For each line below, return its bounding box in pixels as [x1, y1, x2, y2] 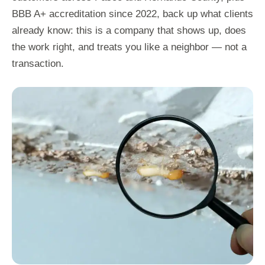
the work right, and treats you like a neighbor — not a [12, 41, 247, 53]
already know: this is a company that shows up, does [12, 25, 246, 37]
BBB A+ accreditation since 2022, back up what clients [12, 8, 253, 20]
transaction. [12, 58, 64, 70]
